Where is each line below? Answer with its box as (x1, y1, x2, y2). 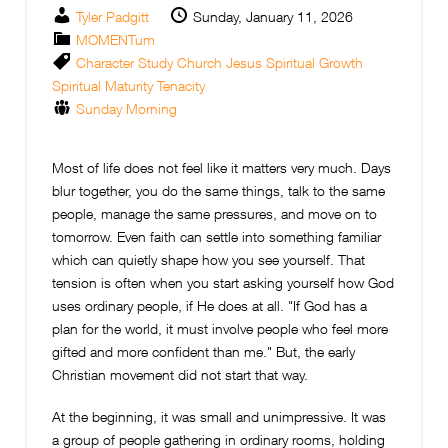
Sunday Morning (75, 100, 177, 118)
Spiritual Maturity (51, 77, 153, 95)
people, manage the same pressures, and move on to (51, 205, 377, 223)
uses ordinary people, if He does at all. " (51, 297, 293, 315)
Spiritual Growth (265, 54, 363, 72)
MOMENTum (75, 31, 155, 49)
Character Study (75, 54, 173, 72)
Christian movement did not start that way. (51, 366, 308, 384)
